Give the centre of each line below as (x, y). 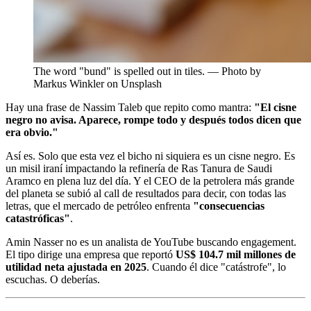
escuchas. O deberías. (53, 279)
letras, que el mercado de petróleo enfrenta (99, 205)
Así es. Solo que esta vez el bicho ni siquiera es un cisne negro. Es (150, 155)
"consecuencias (229, 205)
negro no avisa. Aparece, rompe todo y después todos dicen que (153, 119)
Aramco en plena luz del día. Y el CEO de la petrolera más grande (150, 180)
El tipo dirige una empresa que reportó (91, 254)
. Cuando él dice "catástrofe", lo (216, 267)
